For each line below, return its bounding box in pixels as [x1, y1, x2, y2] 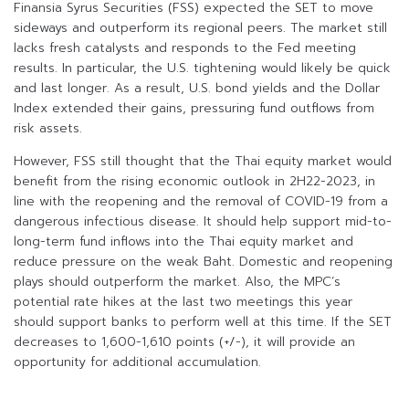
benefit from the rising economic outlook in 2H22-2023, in [14, 172, 375, 192]
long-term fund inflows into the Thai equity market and [14, 232, 353, 252]
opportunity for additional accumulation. [14, 352, 261, 372]
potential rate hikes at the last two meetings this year [14, 292, 352, 312]
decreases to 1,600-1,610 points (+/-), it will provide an [14, 332, 355, 352]
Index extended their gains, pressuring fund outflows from [14, 99, 374, 119]
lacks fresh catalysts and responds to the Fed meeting [14, 38, 356, 58]
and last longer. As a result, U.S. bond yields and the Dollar [14, 79, 380, 99]
